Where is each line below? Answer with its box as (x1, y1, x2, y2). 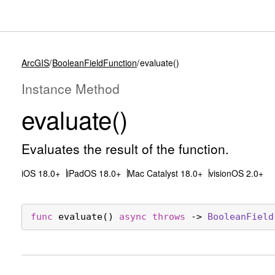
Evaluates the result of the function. (21, 139, 229, 158)
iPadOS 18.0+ (67, 167, 121, 179)
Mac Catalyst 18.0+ (128, 167, 203, 179)
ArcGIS (21, 56, 49, 69)
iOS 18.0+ (21, 167, 60, 179)
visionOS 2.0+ (209, 167, 263, 179)
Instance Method (21, 79, 120, 98)
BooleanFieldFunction (52, 56, 137, 69)
